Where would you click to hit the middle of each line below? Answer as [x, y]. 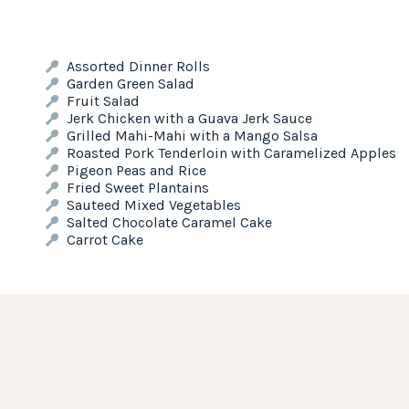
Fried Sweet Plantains [137, 188]
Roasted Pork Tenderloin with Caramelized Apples [231, 153]
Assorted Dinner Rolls [138, 66]
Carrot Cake [105, 240]
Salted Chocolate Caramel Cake [169, 222]
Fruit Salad [103, 101]
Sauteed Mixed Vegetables [153, 205]
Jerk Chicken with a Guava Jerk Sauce [189, 118]
